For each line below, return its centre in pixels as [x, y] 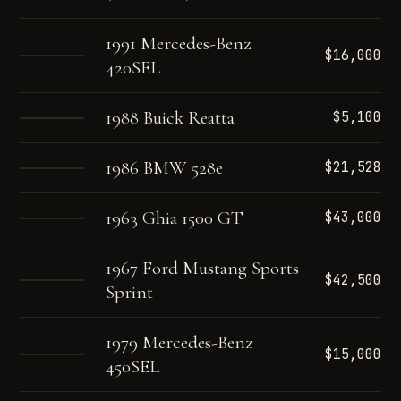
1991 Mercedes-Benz [179, 43]
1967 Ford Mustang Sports [203, 268]
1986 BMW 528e [165, 168]
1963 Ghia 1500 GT [175, 218]
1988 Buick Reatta [171, 118]
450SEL [133, 367]
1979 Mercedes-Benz [180, 342]
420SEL [133, 68]
